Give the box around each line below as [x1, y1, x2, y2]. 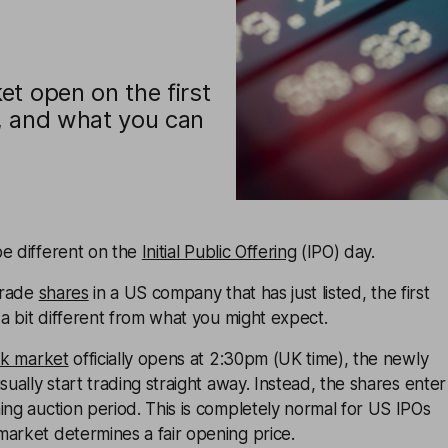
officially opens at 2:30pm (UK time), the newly [68, 349, 429, 369]
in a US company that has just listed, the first [88, 283, 430, 303]
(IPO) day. [296, 242, 375, 262]
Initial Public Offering [141, 242, 297, 262]
